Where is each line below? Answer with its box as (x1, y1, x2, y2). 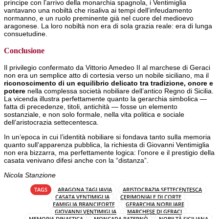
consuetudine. (4, 30, 47, 38)
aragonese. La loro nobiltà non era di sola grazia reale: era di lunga (4, 22, 212, 30)
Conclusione (4, 45, 44, 55)
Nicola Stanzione (4, 171, 56, 179)
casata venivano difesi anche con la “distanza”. (4, 156, 149, 165)
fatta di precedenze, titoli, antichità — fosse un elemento (4, 103, 177, 111)
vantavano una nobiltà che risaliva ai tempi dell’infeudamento (4, 6, 192, 15)
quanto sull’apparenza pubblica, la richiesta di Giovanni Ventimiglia (4, 141, 209, 149)
